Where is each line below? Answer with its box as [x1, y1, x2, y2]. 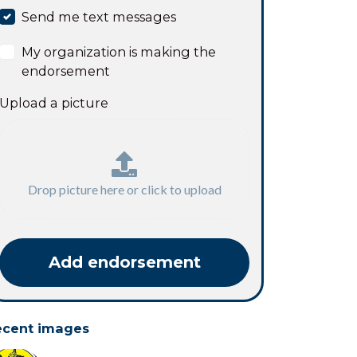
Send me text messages [22, 9, 177, 25]
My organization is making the [22, 44, 217, 60]
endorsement [22, 63, 111, 79]
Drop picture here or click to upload [27, 182, 222, 197]
